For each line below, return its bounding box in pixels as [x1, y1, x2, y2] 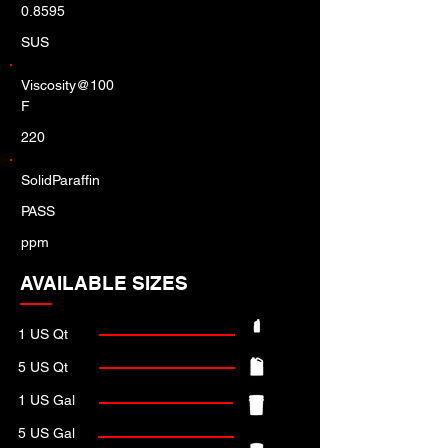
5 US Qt [18, 359, 68, 375]
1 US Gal [18, 392, 75, 408]
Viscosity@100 [21, 77, 114, 93]
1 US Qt [18, 326, 68, 342]
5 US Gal [18, 425, 75, 441]
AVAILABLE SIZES [20, 272, 188, 294]
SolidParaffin [21, 172, 100, 188]
